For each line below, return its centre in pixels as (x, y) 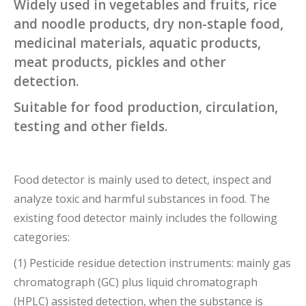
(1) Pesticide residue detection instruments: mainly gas (152, 263)
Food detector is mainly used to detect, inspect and (142, 179)
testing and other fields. (91, 126)
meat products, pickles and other (120, 62)
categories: (42, 237)
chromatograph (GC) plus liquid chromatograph (136, 282)
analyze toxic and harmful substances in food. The (142, 198)
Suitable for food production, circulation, (146, 107)
